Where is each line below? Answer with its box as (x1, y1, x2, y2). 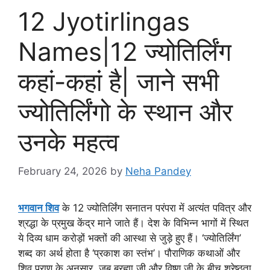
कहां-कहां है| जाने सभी (18, 66, 219, 97)
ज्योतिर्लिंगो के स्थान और (18, 96, 233, 127)
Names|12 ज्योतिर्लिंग (18, 36, 231, 67)
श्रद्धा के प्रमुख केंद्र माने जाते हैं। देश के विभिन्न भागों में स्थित (18, 217, 249, 230)
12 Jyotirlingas (18, 5, 190, 37)
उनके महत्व (18, 126, 119, 157)
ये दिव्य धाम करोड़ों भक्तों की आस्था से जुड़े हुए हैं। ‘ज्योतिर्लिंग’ (18, 232, 241, 245)
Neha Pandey (125, 165, 191, 178)
